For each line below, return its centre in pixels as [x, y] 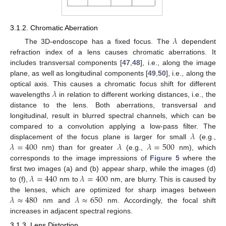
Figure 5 [165, 158]
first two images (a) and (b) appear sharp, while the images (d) [113, 168]
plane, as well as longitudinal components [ [79, 73]
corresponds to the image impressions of [80, 158]
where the [198, 158]
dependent [197, 41]
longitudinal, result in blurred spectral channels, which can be [113, 115]
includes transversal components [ [66, 62]
